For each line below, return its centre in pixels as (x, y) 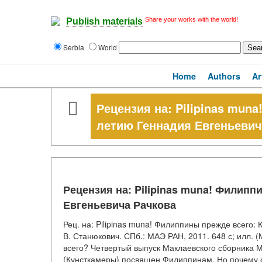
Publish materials (104, 22)
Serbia (75, 47)
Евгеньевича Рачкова (120, 205)
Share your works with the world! (192, 19)
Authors (224, 76)
